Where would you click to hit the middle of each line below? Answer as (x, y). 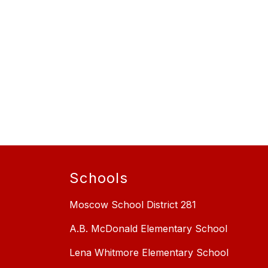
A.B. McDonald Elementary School (148, 229)
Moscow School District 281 (133, 205)
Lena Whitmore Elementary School (149, 253)
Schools (99, 178)
